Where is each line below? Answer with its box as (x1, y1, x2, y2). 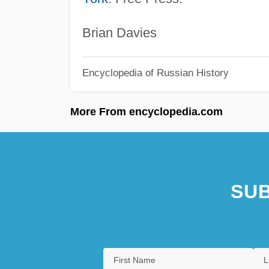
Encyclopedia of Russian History (82, 67, 229, 79)
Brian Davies (82, 25, 157, 40)
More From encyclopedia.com (70, 105, 223, 118)
